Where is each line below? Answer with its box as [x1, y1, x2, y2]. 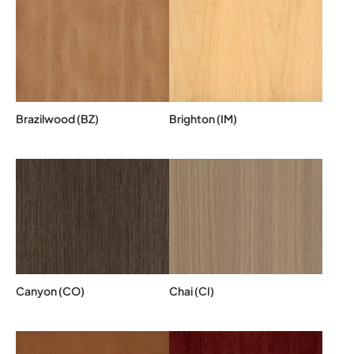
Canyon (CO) [16, 283, 85, 298]
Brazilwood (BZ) [16, 111, 99, 126]
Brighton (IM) [169, 111, 237, 126]
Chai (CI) [169, 283, 214, 298]
